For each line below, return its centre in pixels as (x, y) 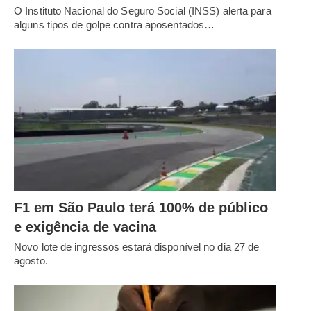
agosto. (31, 261)
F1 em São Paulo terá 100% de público (141, 208)
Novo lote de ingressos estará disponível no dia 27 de (137, 247)
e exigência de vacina (85, 227)
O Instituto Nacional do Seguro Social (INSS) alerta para (143, 10)
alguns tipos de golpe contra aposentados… (115, 24)
